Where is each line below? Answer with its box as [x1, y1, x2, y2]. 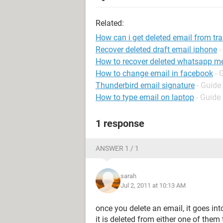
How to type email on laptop [96, 93, 194, 102]
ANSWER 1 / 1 [96, 144, 139, 152]
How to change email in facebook [96, 69, 213, 78]
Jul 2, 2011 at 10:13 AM [120, 182, 186, 189]
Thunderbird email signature [96, 81, 195, 90]
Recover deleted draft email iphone [96, 45, 217, 54]
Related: [96, 18, 124, 28]
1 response [96, 117, 144, 129]
